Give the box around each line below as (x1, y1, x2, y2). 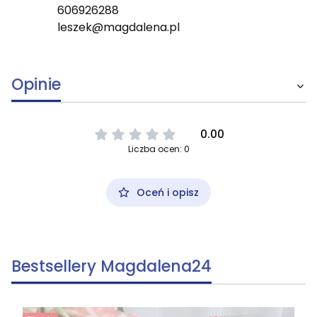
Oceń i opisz (137, 185, 199, 200)
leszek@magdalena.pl (57, 19, 180, 36)
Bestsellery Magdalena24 (11, 255, 212, 278)
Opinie (11, 74, 61, 96)
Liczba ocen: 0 (127, 143, 190, 156)
